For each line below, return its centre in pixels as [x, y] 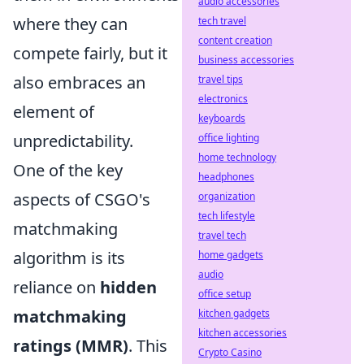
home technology [237, 157]
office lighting [229, 138]
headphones [226, 177]
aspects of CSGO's [82, 199]
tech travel [222, 21]
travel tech [222, 235]
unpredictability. [73, 141]
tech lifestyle [227, 216]
